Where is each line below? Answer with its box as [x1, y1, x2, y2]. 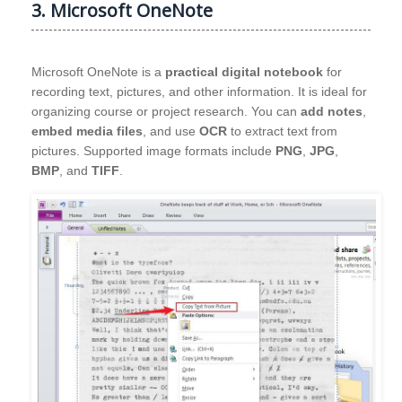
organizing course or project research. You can [31, 104, 301, 119]
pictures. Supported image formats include [31, 144, 275, 159]
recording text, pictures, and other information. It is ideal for [31, 84, 367, 100]
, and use [143, 124, 199, 139]
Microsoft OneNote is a [31, 65, 165, 80]
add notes [301, 104, 363, 119]
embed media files [31, 124, 143, 139]
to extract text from [227, 124, 337, 139]
